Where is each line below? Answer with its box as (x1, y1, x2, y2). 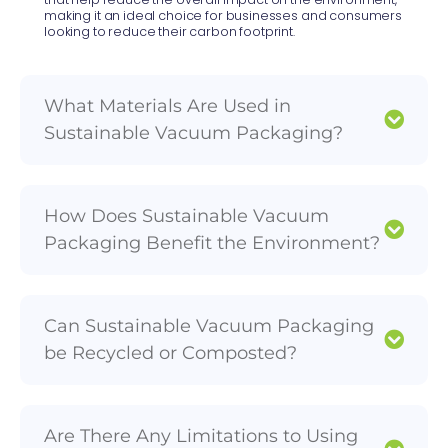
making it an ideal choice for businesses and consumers (44, 7, 402, 25)
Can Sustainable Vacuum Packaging (44, 314, 374, 337)
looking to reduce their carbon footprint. (44, 23, 295, 41)
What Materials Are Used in (44, 94, 291, 117)
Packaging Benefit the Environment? (44, 231, 380, 254)
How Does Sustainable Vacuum (44, 204, 329, 227)
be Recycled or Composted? (44, 341, 297, 364)
